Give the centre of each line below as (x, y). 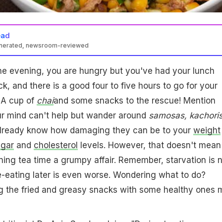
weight (207, 130)
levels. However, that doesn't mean (149, 145)
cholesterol (55, 145)
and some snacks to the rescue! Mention (134, 100)
